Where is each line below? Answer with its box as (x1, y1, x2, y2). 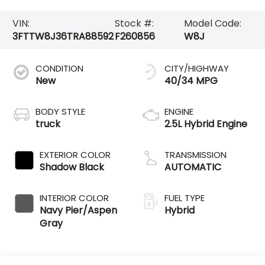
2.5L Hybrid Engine (164, 117, 247, 131)
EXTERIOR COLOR (40, 148, 111, 161)
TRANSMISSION (164, 148, 227, 161)
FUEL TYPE (164, 191, 205, 204)
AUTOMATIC (164, 160, 221, 174)
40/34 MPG (164, 73, 218, 88)
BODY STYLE (35, 105, 86, 118)
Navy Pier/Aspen (40, 203, 118, 217)
